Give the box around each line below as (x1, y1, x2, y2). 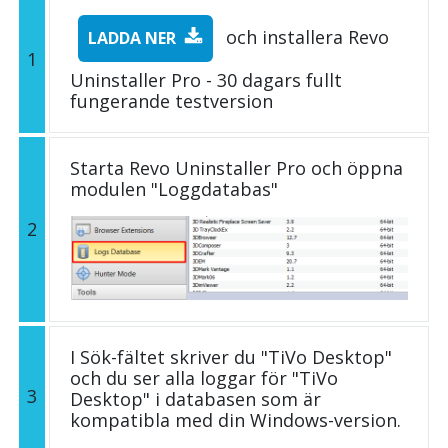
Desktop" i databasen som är (70, 386, 321, 411)
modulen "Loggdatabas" (70, 176, 278, 201)
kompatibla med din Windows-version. (70, 407, 401, 432)
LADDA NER (88, 26, 176, 49)
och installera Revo (221, 24, 389, 49)
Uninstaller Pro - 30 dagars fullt (70, 67, 342, 92)
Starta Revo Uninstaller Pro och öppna (70, 155, 403, 180)
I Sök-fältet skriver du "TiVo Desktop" (70, 344, 392, 369)
